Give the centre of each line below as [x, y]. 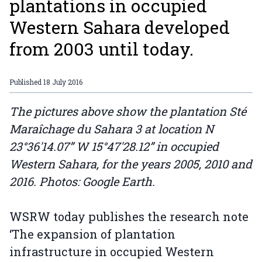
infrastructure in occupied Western [112, 252]
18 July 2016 [63, 82]
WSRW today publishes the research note [129, 217]
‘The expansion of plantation [92, 234]
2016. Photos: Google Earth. [82, 182]
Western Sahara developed [120, 27]
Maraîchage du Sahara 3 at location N [112, 129]
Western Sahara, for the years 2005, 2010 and [131, 164]
